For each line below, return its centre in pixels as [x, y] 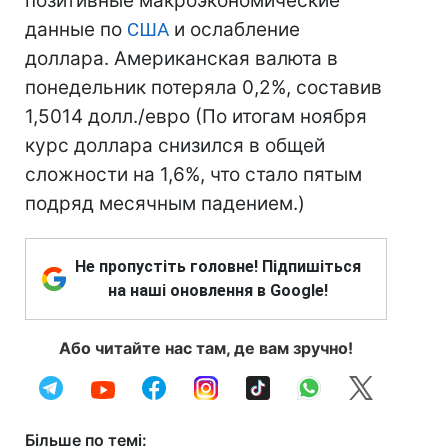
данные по [76, 29]
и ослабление [234, 29]
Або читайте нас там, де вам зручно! [206, 348]
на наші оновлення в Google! [218, 290]
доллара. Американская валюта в [181, 58]
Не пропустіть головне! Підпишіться [218, 266]
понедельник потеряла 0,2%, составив [203, 87]
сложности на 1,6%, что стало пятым [193, 174]
